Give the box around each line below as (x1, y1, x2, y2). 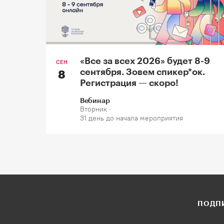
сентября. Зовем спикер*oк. (79, 65, 205, 77)
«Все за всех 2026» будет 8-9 (79, 54, 210, 66)
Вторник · (79, 104, 111, 113)
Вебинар (79, 95, 110, 104)
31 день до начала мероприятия (79, 113, 183, 122)
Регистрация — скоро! (79, 76, 178, 88)
